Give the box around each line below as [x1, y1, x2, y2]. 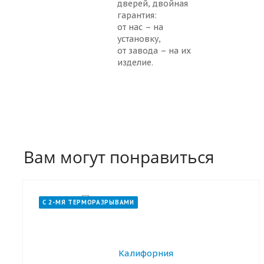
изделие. [117, 57, 153, 68]
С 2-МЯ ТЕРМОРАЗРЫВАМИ [42, 198, 134, 206]
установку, [117, 33, 166, 44]
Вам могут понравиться [24, 145, 214, 168]
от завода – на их [117, 45, 191, 56]
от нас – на [117, 21, 163, 32]
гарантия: [117, 9, 157, 21]
